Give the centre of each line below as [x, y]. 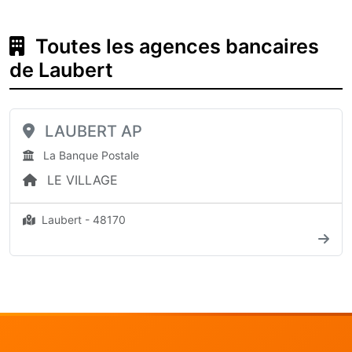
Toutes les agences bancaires [175, 46]
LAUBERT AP [92, 131]
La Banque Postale [90, 155]
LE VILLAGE [81, 180]
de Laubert [61, 70]
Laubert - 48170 [82, 220]
